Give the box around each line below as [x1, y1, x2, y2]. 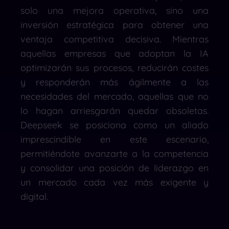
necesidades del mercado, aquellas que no [20, 90, 209, 102]
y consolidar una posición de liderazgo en [20, 162, 209, 174]
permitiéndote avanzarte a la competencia [20, 147, 209, 159]
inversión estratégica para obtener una [20, 18, 209, 31]
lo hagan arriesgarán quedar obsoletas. [20, 104, 209, 117]
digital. [20, 190, 48, 202]
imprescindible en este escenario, [20, 133, 209, 145]
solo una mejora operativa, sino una [20, 4, 209, 16]
